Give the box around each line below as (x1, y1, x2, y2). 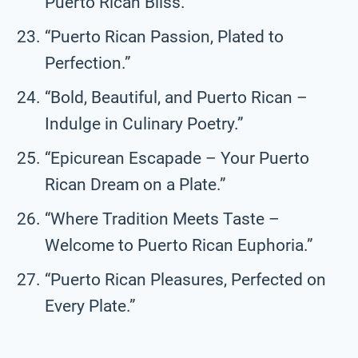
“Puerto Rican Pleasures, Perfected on (45, 269, 326, 289)
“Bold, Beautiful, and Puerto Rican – (45, 87, 308, 107)
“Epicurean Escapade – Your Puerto (45, 148, 309, 168)
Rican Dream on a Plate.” (45, 174, 226, 194)
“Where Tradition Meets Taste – (45, 209, 280, 229)
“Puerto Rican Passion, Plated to (45, 26, 284, 46)
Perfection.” (45, 53, 131, 73)
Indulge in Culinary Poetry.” (45, 113, 244, 133)
